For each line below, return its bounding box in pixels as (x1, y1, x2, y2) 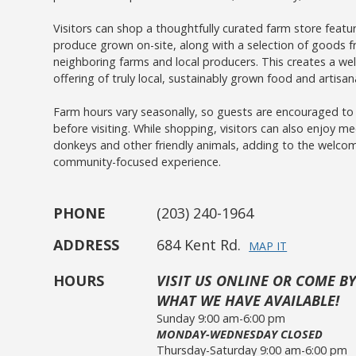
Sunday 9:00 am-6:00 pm (157, 311, 286, 326)
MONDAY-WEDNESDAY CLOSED (157, 327, 323, 342)
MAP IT (249, 238, 288, 253)
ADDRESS (53, 235, 120, 254)
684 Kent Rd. (157, 235, 242, 254)
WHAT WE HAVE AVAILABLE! (157, 291, 340, 310)
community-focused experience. (53, 154, 222, 169)
